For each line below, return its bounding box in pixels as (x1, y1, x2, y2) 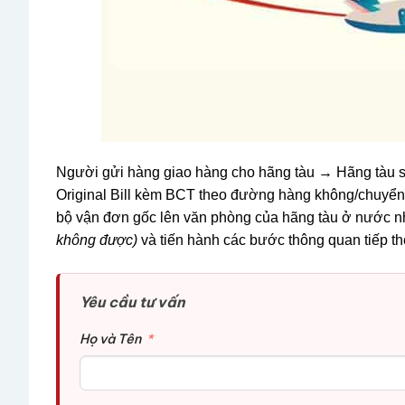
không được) (56, 231, 137, 248)
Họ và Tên (80, 330, 141, 347)
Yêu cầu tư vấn (80, 292, 185, 311)
